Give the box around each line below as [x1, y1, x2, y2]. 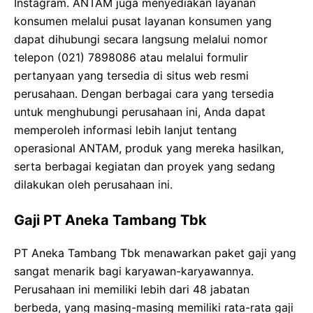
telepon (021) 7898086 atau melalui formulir [14, 50, 248, 65]
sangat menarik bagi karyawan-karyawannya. [14, 264, 254, 279]
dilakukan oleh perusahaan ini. [14, 177, 173, 192]
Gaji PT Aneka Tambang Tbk [14, 212, 207, 229]
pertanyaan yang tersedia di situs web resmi [14, 68, 249, 83]
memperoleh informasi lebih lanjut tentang [14, 123, 237, 138]
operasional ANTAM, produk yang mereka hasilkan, [14, 141, 284, 156]
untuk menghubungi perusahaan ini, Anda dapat [14, 105, 265, 119]
